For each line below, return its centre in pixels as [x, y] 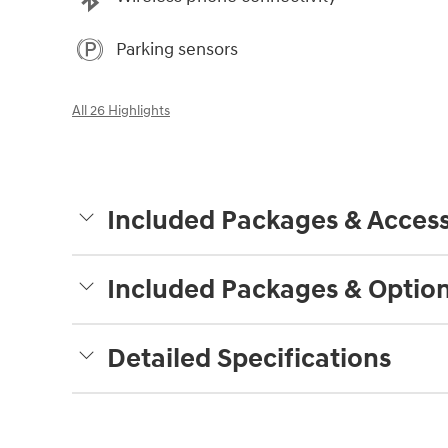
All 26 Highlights [121, 111]
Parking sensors [177, 49]
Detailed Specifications [249, 359]
